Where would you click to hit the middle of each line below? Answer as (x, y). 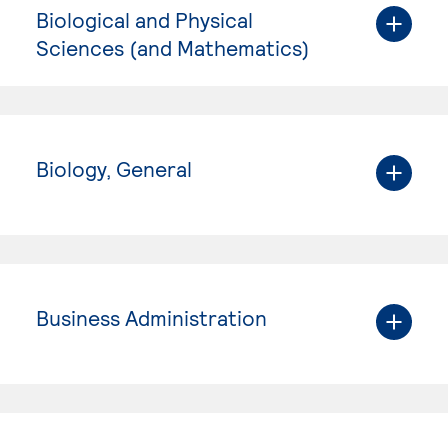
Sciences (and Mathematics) (173, 47)
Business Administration (151, 317)
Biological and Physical (144, 19)
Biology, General (114, 168)
